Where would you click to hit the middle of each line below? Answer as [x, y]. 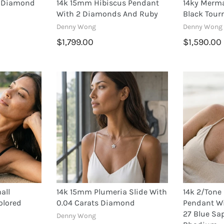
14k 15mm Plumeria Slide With [111, 192]
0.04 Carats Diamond [95, 203]
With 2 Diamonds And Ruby [107, 13]
